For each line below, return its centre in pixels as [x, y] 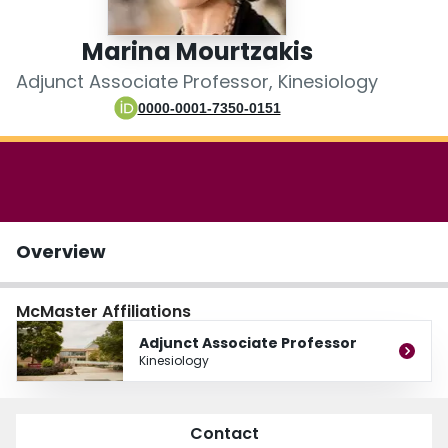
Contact [224, 434]
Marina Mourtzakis [197, 52]
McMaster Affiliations [103, 312]
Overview [61, 252]
